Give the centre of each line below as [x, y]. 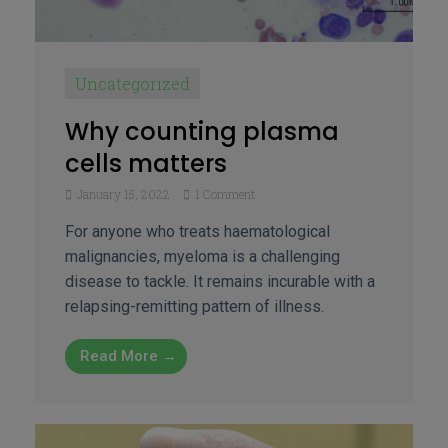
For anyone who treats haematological [197, 232]
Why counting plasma [202, 132]
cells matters [146, 164]
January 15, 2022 [123, 194]
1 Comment [223, 194]
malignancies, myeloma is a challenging [202, 257]
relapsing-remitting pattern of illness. [194, 307]
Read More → [128, 356]
